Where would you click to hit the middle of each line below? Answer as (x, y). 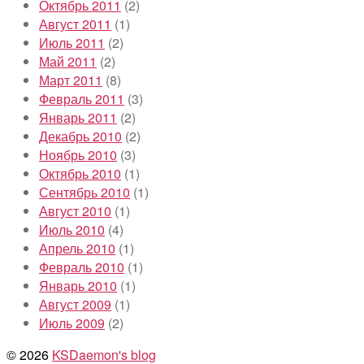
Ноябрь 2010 (78, 154)
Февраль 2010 (82, 266)
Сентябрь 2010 (84, 192)
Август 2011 (75, 24)
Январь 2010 (78, 285)
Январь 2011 (78, 117)
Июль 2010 (72, 229)
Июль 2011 (72, 42)
